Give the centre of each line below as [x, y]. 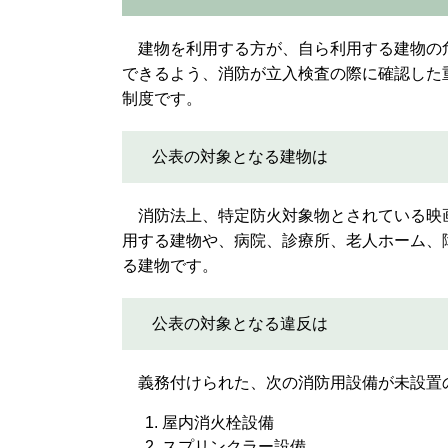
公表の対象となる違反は [240, 323]
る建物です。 [170, 265]
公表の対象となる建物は [240, 156]
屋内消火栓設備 [218, 422]
